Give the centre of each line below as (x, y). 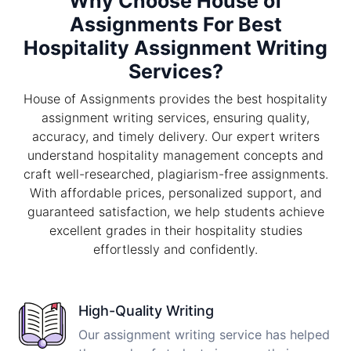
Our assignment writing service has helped (204, 335)
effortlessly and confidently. (175, 250)
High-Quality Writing (146, 311)
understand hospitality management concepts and (175, 156)
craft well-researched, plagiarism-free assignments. (175, 174)
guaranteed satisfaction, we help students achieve (175, 212)
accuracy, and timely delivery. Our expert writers (175, 137)
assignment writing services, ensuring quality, (175, 118)
